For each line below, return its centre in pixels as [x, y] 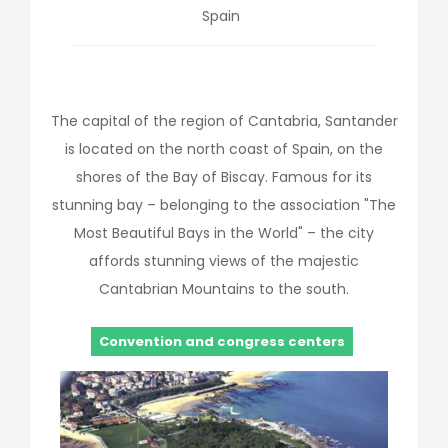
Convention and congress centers [221, 341]
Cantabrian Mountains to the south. [224, 289]
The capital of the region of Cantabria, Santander [224, 121]
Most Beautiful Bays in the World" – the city [224, 233]
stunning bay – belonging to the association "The [224, 205]
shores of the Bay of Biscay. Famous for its [224, 177]
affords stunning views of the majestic [224, 261]
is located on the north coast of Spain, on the [224, 149]
